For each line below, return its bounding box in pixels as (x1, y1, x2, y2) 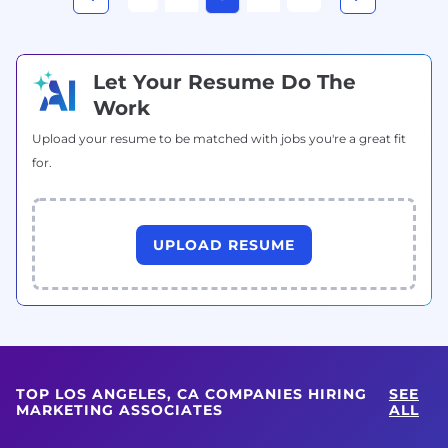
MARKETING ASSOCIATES (16, 400, 223, 419)
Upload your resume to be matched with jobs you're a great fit (32, 130, 406, 146)
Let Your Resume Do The (93, 69, 356, 94)
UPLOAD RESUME (153, 235, 295, 254)
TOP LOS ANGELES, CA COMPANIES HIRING (16, 384, 367, 403)
